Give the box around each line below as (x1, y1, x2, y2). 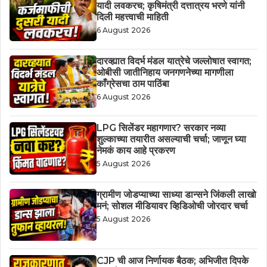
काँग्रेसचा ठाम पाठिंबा (96, 77, 169, 89)
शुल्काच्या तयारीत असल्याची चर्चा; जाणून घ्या (96, 133, 246, 145)
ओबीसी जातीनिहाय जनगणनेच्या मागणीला (96, 66, 234, 78)
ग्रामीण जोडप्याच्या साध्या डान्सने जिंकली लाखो (96, 188, 256, 200)
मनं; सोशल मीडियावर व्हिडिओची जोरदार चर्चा (96, 200, 248, 212)
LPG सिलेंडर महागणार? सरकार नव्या (96, 122, 226, 133)
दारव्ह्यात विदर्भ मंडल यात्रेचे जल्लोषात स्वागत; (96, 55, 252, 67)
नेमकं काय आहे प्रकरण (96, 144, 175, 156)
